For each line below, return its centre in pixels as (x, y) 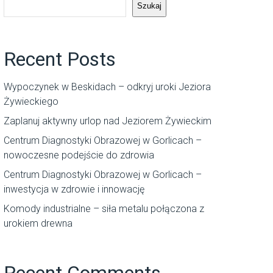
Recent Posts (60, 59)
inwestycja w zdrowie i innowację (74, 189)
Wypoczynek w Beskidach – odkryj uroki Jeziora (107, 87)
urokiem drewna (38, 223)
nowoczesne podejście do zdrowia (79, 155)
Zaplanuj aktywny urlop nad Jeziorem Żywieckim (108, 121)
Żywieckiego (31, 101)
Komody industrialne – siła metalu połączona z (104, 208)
